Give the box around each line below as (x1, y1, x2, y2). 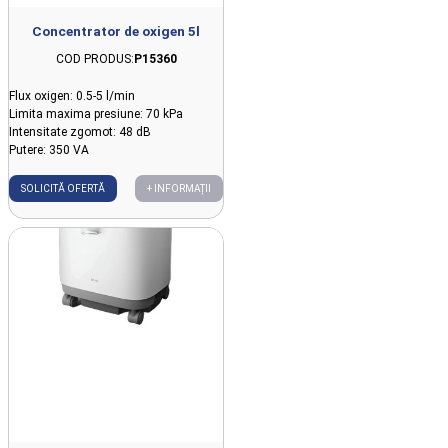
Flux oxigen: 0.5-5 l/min (9, 88, 135, 103)
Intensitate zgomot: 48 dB (9, 124, 151, 139)
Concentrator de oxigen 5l (32, 22, 200, 39)
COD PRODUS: (55, 51, 134, 66)
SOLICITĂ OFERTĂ (21, 182, 105, 194)
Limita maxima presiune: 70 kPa (9, 106, 183, 121)
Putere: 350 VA (9, 142, 89, 157)
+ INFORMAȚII (147, 182, 211, 194)
